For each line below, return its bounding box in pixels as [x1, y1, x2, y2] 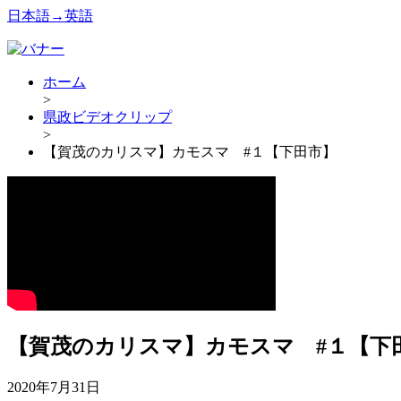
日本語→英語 [7, 8, 93, 23]
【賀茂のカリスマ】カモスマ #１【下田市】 [43, 144, 337, 159]
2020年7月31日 [7, 379, 100, 395]
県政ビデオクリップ [43, 109, 172, 124]
